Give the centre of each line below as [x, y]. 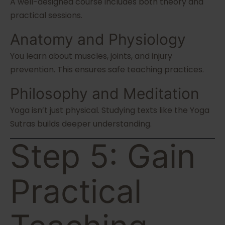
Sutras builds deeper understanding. [81, 124]
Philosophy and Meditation [105, 94]
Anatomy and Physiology [98, 39]
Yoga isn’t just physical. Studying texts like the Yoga [110, 110]
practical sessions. [46, 16]
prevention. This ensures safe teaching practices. [107, 70]
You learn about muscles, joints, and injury [91, 56]
